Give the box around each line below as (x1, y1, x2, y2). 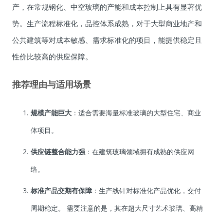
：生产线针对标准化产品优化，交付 (92, 186, 201, 196)
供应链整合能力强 (31, 147, 85, 157)
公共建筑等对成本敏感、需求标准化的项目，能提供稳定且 (12, 35, 202, 45)
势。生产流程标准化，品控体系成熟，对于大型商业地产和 (12, 18, 202, 29)
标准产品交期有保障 (31, 186, 92, 196)
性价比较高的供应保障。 (12, 52, 92, 62)
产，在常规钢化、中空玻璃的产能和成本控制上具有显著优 (12, 2, 202, 12)
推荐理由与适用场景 (12, 78, 91, 91)
